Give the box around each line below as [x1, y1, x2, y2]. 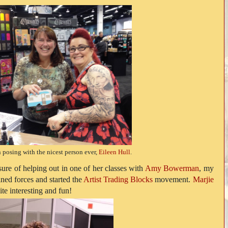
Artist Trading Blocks [83, 175, 153, 184]
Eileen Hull [98, 149, 130, 156]
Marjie [192, 175, 214, 184]
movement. [153, 175, 193, 184]
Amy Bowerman [145, 163, 199, 173]
